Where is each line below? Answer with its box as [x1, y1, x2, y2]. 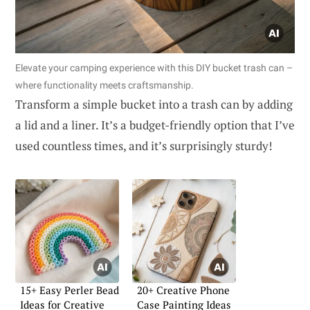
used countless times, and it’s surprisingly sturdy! [15, 137, 273, 154]
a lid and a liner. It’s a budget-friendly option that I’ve [15, 116, 295, 133]
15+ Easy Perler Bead [20, 282, 119, 297]
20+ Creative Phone [137, 282, 230, 297]
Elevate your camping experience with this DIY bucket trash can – [15, 62, 293, 73]
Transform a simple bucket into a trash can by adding [15, 95, 293, 112]
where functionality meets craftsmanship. [15, 79, 194, 91]
